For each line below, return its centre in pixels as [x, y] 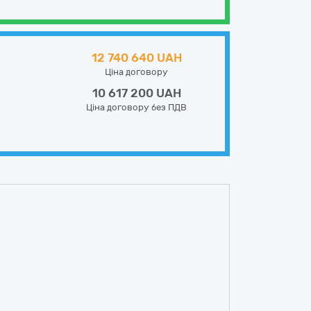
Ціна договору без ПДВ [136, 107]
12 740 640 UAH [136, 58]
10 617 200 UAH [136, 93]
